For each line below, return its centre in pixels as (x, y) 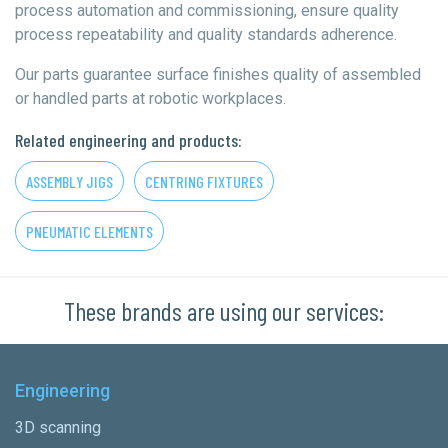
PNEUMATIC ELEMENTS (89, 231)
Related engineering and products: (128, 140)
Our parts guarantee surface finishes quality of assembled (218, 74)
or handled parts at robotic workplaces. (150, 98)
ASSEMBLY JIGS (69, 181)
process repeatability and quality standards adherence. (206, 34)
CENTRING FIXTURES (204, 181)
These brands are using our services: (224, 310)
